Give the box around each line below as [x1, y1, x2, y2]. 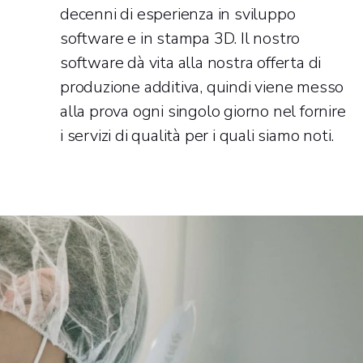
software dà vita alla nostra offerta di [60, 51, 322, 74]
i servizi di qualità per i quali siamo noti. [60, 124, 335, 147]
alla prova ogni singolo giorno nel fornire [60, 100, 346, 122]
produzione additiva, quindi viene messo [60, 75, 344, 98]
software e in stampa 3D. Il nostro [60, 27, 301, 49]
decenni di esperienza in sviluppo [60, 2, 296, 25]
